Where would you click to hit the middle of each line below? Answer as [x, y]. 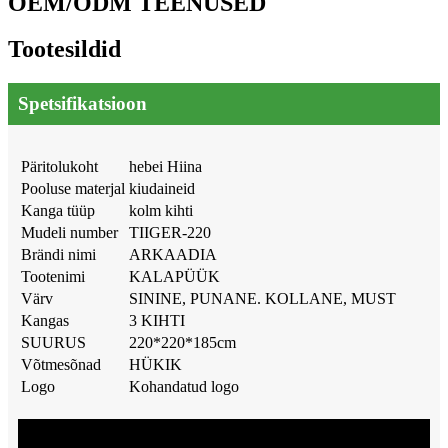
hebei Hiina [165, 167]
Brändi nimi [58, 255]
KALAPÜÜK [174, 277]
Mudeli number [69, 233]
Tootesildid [64, 49]
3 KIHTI [157, 321]
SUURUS [53, 343]
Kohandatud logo [184, 387]
